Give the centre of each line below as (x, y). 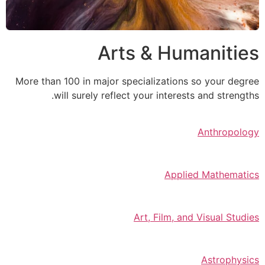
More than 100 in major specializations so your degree (137, 81)
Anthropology (228, 132)
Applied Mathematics (212, 175)
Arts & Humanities (178, 53)
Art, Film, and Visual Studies (196, 217)
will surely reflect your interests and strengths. (156, 95)
